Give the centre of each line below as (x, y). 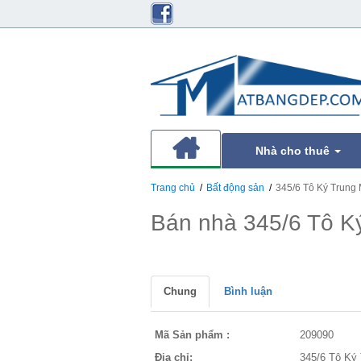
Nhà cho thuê (294, 151)
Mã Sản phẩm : (192, 335)
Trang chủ (173, 188)
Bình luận (248, 291)
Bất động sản (235, 188)
